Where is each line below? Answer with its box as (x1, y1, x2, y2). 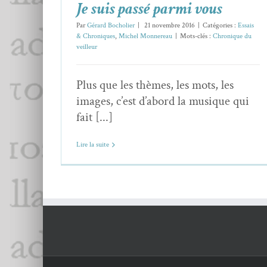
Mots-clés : (180, 32, 213, 41)
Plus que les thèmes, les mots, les (76, 77, 234, 94)
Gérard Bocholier (87, 21, 135, 30)
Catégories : (203, 21, 238, 30)
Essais (238, 21, 254, 30)
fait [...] (76, 109, 113, 126)
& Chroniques (76, 32, 115, 41)
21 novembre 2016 (142, 21, 195, 30)
